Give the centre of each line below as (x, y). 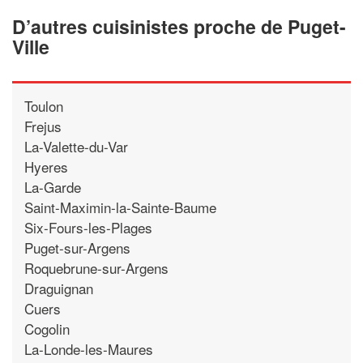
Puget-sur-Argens (77, 247)
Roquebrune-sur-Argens (96, 267)
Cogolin (47, 328)
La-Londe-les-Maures (89, 348)
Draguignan (59, 288)
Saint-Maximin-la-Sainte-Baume (120, 207)
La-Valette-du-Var (76, 146)
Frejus (43, 126)
